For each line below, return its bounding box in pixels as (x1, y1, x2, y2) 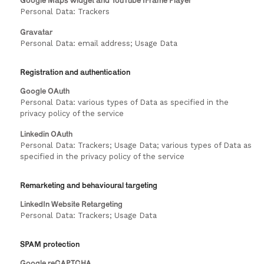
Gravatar (20, 27, 52, 37)
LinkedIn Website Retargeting (20, 199, 123, 209)
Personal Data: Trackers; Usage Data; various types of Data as (20, 141, 252, 150)
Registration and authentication (20, 67, 130, 77)
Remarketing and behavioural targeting (20, 180, 157, 190)
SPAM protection (20, 239, 80, 249)
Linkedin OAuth (20, 129, 72, 138)
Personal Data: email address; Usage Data (20, 39, 177, 48)
